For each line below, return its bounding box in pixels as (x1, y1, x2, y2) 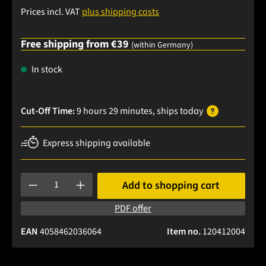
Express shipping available (43, 137, 150, 150)
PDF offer (115, 202, 151, 216)
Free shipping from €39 (21, 37, 131, 52)
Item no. (167, 225, 202, 239)
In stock (30, 63, 62, 77)
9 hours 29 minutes (77, 104, 153, 118)
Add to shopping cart (122, 178, 220, 194)
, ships (153, 104, 180, 118)
